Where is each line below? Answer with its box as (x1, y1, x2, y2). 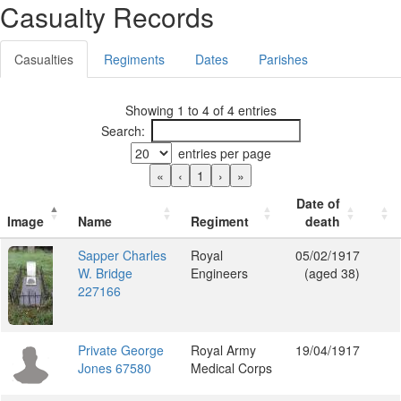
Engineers (191, 264, 248, 282)
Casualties (14, 50, 73, 68)
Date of (296, 194, 340, 212)
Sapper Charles (78, 246, 166, 264)
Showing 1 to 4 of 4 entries (124, 101, 277, 119)
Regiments (104, 50, 165, 68)
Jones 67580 (78, 359, 151, 377)
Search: (100, 122, 145, 140)
